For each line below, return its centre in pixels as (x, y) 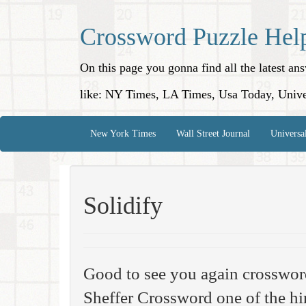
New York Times (123, 134)
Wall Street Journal (213, 134)
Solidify (123, 206)
